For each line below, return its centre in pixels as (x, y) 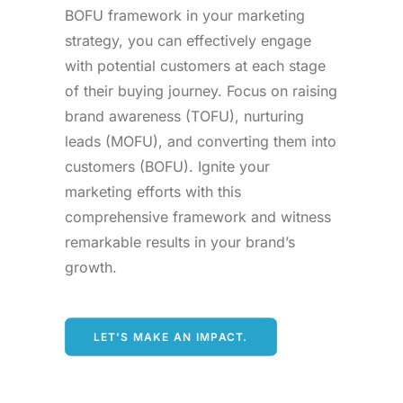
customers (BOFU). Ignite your (167, 166)
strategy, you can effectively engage (188, 40)
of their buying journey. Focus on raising (201, 91)
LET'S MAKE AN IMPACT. (171, 337)
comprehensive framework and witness (198, 217)
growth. (91, 267)
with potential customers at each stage (195, 66)
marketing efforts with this (153, 192)
